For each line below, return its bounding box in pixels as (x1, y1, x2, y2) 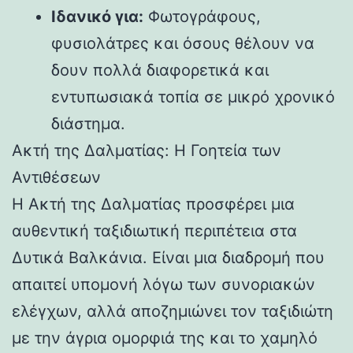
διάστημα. (51, 113, 125, 133)
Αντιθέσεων (12, 167, 101, 187)
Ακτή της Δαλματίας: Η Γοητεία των (12, 140, 281, 160)
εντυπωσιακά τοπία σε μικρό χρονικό (51, 87, 335, 106)
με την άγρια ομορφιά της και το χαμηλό (12, 328, 318, 347)
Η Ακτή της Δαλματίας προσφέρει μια (12, 194, 295, 214)
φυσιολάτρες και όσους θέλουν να (51, 33, 314, 53)
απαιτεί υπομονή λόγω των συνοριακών (12, 274, 315, 294)
